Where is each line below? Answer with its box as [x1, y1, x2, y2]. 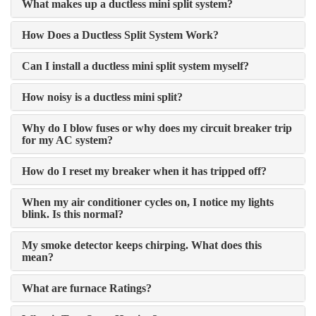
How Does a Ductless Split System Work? [22, 29, 219, 41]
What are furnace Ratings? [22, 282, 152, 294]
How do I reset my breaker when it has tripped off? [22, 165, 267, 177]
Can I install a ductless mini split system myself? [22, 60, 249, 72]
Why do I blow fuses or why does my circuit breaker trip [22, 122, 292, 134]
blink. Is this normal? [22, 208, 123, 220]
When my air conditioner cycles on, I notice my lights [22, 196, 274, 208]
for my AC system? [22, 134, 113, 146]
